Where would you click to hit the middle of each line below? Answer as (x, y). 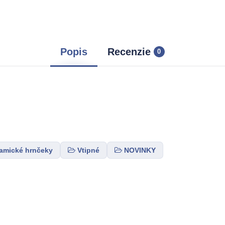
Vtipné (88, 150)
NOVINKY (140, 150)
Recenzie (129, 51)
